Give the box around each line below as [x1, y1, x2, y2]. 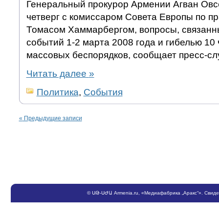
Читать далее [26, 68, 89, 79]
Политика [36, 87, 79, 97]
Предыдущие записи [22, 114, 82, 122]
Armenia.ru [113, 190, 138, 196]
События [83, 87, 123, 97]
